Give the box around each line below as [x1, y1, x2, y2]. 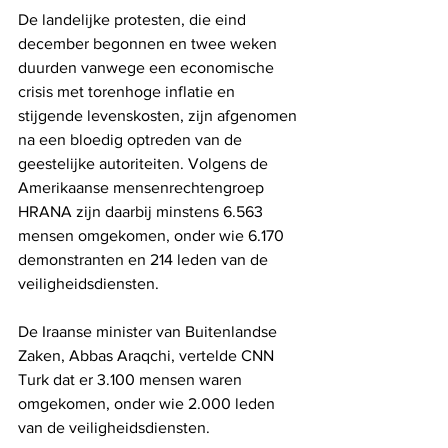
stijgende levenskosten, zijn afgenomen [18, 106, 301, 124]
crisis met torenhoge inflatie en [18, 82, 239, 100]
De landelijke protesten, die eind [18, 10, 250, 28]
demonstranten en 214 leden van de [18, 250, 272, 268]
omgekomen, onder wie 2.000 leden [18, 394, 279, 412]
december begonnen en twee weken [18, 34, 281, 52]
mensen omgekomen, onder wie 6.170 [18, 226, 288, 244]
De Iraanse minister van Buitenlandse [18, 322, 281, 340]
